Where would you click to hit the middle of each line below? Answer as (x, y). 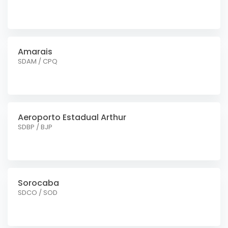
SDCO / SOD (38, 193)
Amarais (35, 52)
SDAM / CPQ (38, 61)
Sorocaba (38, 183)
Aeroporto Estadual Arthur (72, 117)
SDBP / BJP (35, 127)
